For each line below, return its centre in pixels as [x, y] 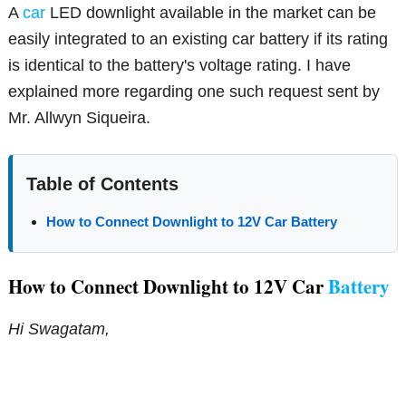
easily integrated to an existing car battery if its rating [198, 39]
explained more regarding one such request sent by [194, 92]
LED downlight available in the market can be [211, 13]
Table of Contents [103, 184]
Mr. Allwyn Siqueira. [80, 118]
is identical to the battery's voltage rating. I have [180, 66]
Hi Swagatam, [59, 329]
